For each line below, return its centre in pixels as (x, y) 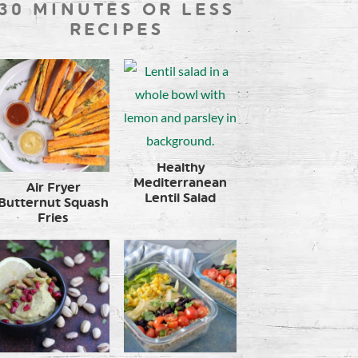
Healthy (180, 167)
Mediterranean (180, 182)
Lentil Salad (180, 197)
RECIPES (117, 29)
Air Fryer (53, 187)
